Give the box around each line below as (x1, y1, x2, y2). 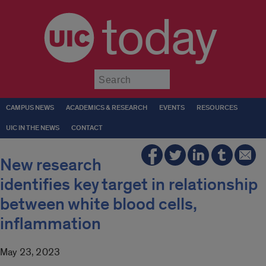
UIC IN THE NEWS (6, 123, 59, 132)
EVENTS (159, 103, 185, 112)
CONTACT (71, 123, 103, 132)
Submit (169, 69, 200, 80)
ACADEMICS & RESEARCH (66, 103, 147, 112)
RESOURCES (197, 103, 237, 112)
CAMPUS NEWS (6, 103, 54, 112)
